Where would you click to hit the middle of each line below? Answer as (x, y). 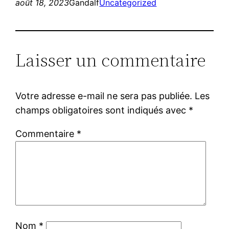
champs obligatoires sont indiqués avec (102, 110)
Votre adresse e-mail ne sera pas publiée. (104, 96)
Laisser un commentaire (111, 60)
